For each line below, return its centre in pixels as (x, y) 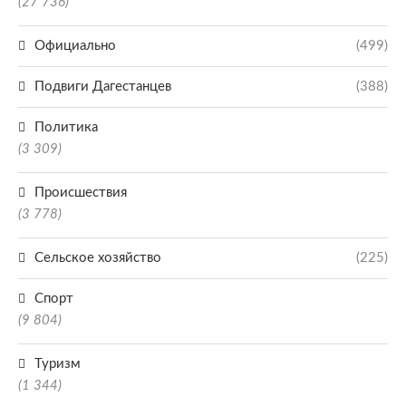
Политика (66, 127)
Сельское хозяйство (98, 257)
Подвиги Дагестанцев (103, 86)
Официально (75, 45)
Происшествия (81, 192)
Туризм (58, 363)
